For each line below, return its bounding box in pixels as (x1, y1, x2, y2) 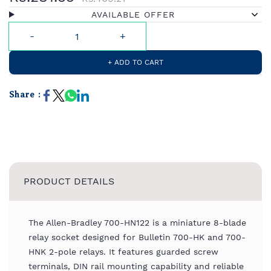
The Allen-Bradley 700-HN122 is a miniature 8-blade (28, 218, 246, 227)
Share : (9, 90, 41, 99)
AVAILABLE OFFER (91, 10, 175, 19)
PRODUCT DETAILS (24, 175, 114, 187)
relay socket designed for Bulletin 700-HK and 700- (28, 232, 246, 242)
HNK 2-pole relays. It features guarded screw (28, 247, 218, 256)
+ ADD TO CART (108, 58, 163, 67)
